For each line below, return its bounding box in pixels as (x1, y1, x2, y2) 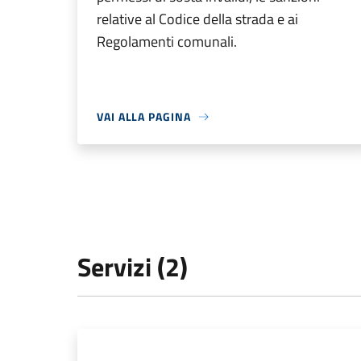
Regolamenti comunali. (97, 31, 237, 52)
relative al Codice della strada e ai (97, 8, 298, 30)
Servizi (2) (77, 247, 188, 286)
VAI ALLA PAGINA (97, 108, 191, 125)
